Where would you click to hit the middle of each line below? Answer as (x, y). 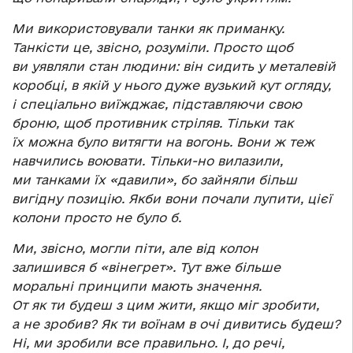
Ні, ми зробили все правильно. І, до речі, (148, 343)
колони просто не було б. (97, 218)
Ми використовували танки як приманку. (148, 29)
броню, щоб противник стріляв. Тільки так (152, 123)
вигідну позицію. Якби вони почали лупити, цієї (172, 199)
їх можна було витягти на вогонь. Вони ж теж (163, 142)
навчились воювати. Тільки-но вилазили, (147, 161)
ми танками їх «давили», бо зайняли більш (154, 180)
